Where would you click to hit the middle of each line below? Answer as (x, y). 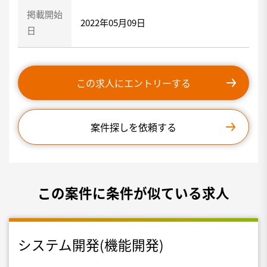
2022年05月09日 (113, 22)
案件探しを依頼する (133, 127)
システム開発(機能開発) (91, 244)
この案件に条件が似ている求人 (133, 193)
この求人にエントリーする (133, 83)
